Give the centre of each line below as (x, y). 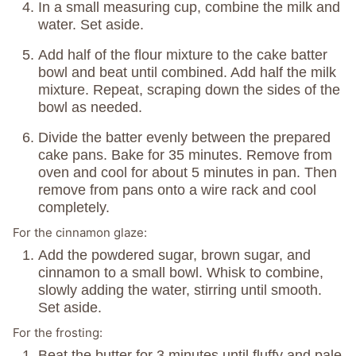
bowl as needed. (90, 108)
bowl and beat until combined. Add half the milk (187, 73)
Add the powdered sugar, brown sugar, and (174, 255)
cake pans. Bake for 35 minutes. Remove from (185, 155)
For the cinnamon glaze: (80, 233)
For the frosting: (58, 333)
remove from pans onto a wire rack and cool (177, 190)
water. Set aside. (91, 25)
